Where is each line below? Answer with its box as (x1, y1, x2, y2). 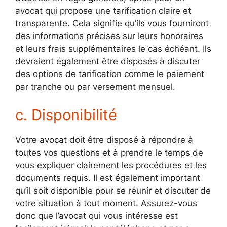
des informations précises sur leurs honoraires (15, 31, 203, 42)
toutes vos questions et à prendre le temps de (15, 147, 203, 158)
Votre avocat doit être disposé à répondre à (15, 134, 193, 145)
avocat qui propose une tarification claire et (15, 6, 191, 16)
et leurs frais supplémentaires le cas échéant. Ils (15, 44, 211, 54)
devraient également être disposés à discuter (15, 56, 200, 67)
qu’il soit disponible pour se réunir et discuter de (15, 185, 211, 196)
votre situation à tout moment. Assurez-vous (15, 198, 197, 208)
